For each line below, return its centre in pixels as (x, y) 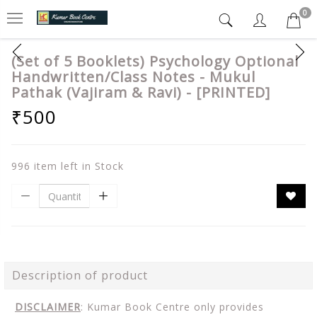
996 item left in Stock (68, 166)
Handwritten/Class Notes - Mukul (133, 77)
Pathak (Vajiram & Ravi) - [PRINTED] (141, 92)
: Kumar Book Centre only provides (172, 307)
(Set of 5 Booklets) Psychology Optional (155, 61)
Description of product (80, 275)
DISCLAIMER (48, 307)
